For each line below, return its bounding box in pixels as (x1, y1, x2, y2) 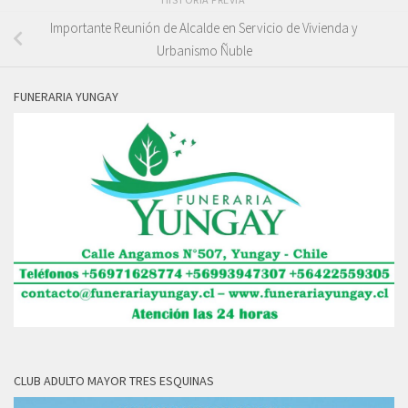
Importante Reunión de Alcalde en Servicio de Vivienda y (50, 18, 358, 36)
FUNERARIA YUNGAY (14, 87, 118, 105)
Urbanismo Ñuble (156, 41, 252, 59)
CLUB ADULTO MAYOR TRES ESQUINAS (14, 372, 214, 390)
